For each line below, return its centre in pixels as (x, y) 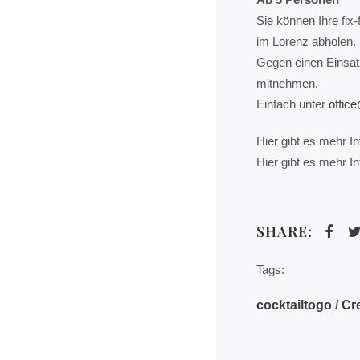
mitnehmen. (287, 83)
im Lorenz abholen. (306, 41)
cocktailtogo (294, 305)
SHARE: (284, 231)
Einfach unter (292, 104)
